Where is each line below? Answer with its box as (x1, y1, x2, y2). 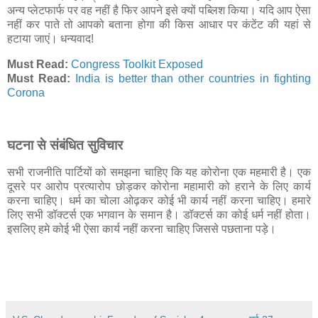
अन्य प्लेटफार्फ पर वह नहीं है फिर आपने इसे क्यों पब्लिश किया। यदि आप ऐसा (7, 4, 311, 17)
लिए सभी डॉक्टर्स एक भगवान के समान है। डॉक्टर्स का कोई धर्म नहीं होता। (7, 208, 311, 221)
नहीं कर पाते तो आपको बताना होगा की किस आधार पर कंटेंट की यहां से (7, 18, 311, 31)
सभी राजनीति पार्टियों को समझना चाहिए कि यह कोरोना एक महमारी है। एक (7, 165, 311, 178)
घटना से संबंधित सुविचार (7, 137, 123, 153)
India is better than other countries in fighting (75, 72, 312, 85)
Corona (7, 87, 45, 99)
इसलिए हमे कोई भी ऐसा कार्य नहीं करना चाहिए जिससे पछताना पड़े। (7, 222, 276, 235)
